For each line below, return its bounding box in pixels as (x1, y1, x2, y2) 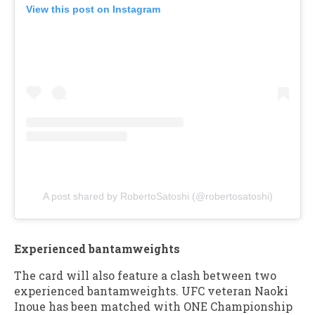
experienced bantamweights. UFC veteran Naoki (14, 283, 288, 298)
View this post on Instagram (26, 3, 160, 15)
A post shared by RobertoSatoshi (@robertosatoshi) (42, 190, 273, 202)
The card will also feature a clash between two (14, 267, 276, 283)
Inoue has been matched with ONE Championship (14, 298, 292, 314)
